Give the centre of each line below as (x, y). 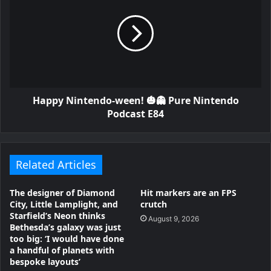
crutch (154, 204)
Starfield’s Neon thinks (57, 215)
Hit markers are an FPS (188, 192)
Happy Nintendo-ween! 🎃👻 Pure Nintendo (135, 100)
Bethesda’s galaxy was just (65, 227)
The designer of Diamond (62, 192)
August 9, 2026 (174, 218)
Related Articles (56, 164)
